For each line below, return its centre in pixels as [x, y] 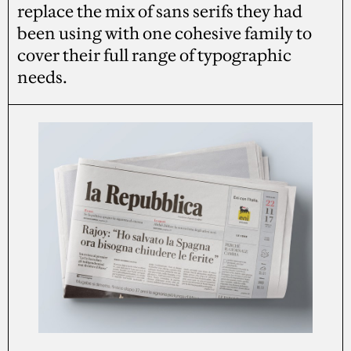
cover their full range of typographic [155, 55]
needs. [43, 77]
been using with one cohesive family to [165, 33]
